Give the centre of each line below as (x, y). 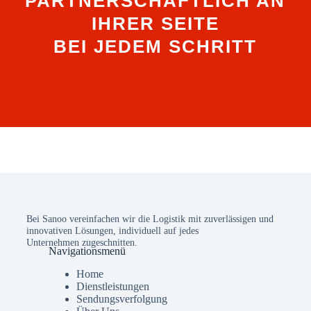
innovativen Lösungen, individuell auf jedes (112, 231)
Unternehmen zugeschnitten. (82, 243)
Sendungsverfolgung (122, 299)
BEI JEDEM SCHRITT (155, 47)
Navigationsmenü (87, 251)
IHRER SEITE (155, 24)
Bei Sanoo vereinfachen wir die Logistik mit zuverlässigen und (150, 219)
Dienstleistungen (113, 287)
